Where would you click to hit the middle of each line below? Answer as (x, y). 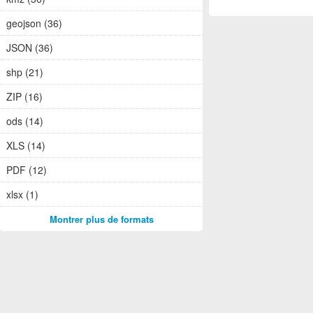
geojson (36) (34, 23)
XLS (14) (26, 146)
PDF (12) (27, 170)
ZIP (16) (24, 97)
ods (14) (25, 121)
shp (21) (25, 72)
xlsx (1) (22, 195)
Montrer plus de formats (101, 219)
